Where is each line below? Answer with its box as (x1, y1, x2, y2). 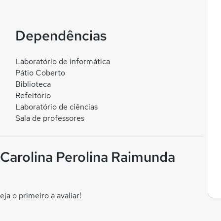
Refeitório (15, 90, 51, 101)
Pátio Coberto (15, 68, 65, 78)
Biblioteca (15, 79, 51, 89)
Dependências (15, 26, 107, 45)
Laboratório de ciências (15, 102, 98, 112)
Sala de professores (15, 113, 84, 123)
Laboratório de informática (15, 56, 110, 67)
